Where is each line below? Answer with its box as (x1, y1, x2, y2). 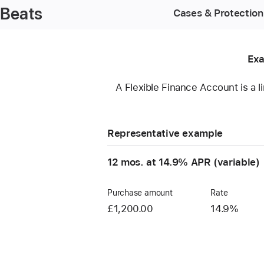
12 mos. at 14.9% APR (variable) (107, 156, 260, 168)
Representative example (107, 127, 223, 139)
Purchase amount (107, 187, 173, 197)
